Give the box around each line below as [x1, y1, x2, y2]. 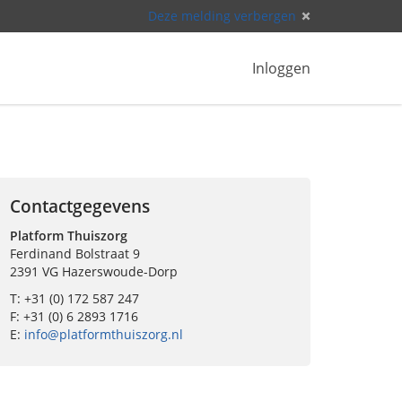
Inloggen [252, 58, 310, 78]
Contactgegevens [10, 195, 150, 218]
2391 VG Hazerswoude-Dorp [10, 263, 178, 280]
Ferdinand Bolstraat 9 [10, 245, 140, 262]
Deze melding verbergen [148, 7, 296, 24]
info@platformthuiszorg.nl [24, 326, 183, 343]
